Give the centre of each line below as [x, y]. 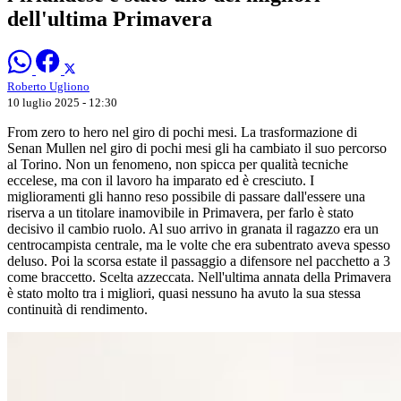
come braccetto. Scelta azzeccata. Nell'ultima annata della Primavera [199, 277]
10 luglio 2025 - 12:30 [62, 102]
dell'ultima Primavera [110, 18]
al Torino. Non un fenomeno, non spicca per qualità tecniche [178, 164]
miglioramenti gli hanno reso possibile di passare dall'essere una [186, 196]
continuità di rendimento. [77, 309]
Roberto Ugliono [48, 86]
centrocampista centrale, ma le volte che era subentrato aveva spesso [199, 244]
